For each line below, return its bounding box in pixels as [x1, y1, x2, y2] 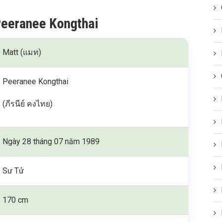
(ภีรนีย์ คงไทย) [2, 99, 53, 109]
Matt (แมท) [2, 47, 42, 57]
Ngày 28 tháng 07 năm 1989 [2, 136, 100, 146]
